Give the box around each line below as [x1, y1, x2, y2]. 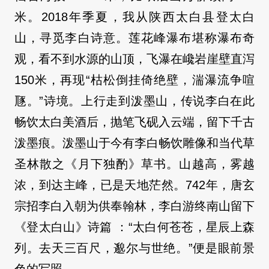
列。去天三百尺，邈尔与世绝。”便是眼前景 [14, 241, 255, 255]
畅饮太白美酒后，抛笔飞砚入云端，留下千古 [14, 115, 255, 128]
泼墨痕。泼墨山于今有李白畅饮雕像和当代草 [14, 136, 255, 150]
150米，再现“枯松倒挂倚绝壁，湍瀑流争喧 [14, 73, 255, 86]
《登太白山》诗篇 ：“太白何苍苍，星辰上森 [14, 220, 255, 234]
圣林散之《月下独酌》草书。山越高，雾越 [14, 157, 255, 171]
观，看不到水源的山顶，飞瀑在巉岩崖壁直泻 [14, 52, 255, 65]
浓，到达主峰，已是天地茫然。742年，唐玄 [14, 178, 255, 192]
